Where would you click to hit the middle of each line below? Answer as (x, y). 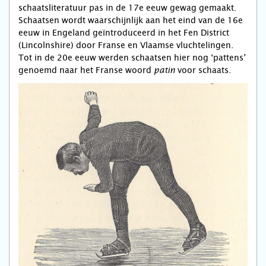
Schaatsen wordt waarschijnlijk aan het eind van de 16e (131, 20)
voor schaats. (203, 70)
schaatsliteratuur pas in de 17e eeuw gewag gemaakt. (127, 8)
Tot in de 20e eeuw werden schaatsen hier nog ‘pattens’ (132, 58)
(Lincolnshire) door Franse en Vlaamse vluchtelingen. (126, 45)
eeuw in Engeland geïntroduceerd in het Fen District (124, 33)
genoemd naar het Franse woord (86, 70)
